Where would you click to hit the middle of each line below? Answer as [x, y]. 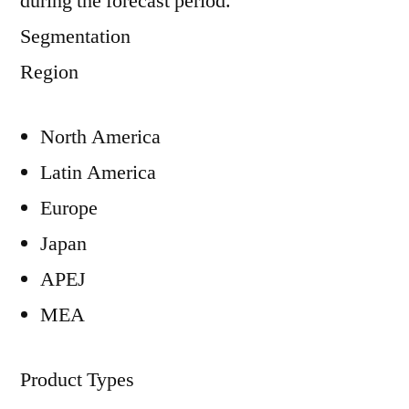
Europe [69, 208]
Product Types [77, 380]
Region [49, 72]
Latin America [98, 173]
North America [100, 137]
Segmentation [75, 37]
